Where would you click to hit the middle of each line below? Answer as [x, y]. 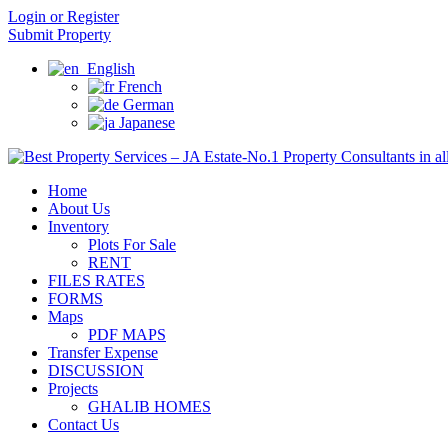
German [146, 104]
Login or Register [63, 16]
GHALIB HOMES [149, 406]
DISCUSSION [96, 370]
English [107, 68]
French [138, 86]
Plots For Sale [132, 244]
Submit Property [59, 34]
